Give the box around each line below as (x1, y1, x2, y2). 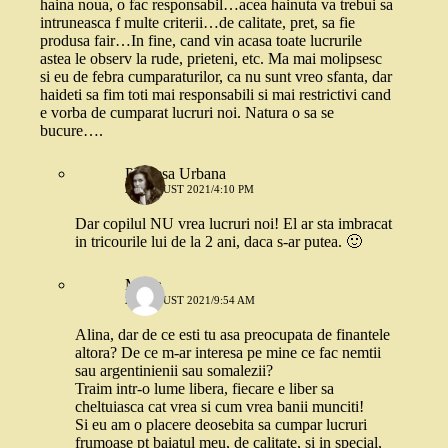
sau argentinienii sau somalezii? (75, 362, 273, 380)
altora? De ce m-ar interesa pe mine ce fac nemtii (75, 344, 381, 362)
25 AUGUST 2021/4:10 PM (125, 183, 254, 196)
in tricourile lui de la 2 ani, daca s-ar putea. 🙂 (75, 233, 362, 251)
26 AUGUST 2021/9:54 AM (125, 294, 255, 307)
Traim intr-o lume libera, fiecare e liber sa (75, 380, 334, 398)
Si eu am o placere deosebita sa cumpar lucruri (75, 416, 367, 434)
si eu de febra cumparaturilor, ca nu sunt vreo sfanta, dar (40, 68, 392, 86)
